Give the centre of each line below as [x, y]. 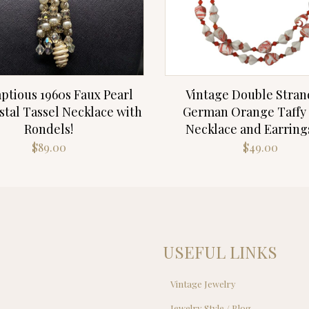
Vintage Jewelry [203, 284]
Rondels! [49, 129]
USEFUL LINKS [220, 252]
